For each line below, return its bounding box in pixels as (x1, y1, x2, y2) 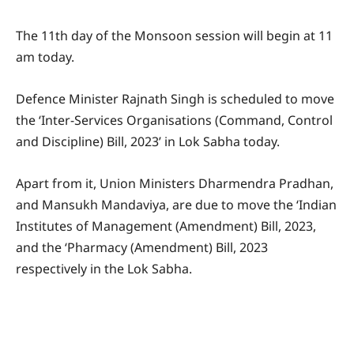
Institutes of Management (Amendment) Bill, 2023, (16, 217, 316, 235)
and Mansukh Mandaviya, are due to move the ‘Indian (16, 196, 337, 214)
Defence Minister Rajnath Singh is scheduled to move (16, 90, 334, 108)
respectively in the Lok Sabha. (16, 260, 192, 278)
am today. (16, 48, 74, 66)
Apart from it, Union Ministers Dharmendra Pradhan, (16, 175, 333, 193)
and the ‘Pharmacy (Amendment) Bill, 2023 (16, 239, 268, 257)
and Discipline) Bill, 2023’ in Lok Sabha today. (16, 133, 280, 151)
